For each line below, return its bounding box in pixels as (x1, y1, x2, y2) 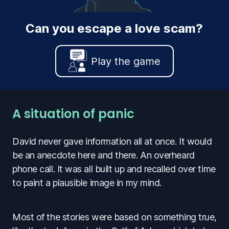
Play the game (91, 55, 161, 68)
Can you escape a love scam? (26, 20, 203, 36)
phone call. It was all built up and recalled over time (12, 164, 216, 175)
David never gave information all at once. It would (12, 136, 212, 147)
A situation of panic (12, 105, 134, 123)
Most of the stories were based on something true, (12, 212, 217, 223)
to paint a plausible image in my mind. (12, 177, 162, 189)
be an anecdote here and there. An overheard (12, 150, 195, 161)
